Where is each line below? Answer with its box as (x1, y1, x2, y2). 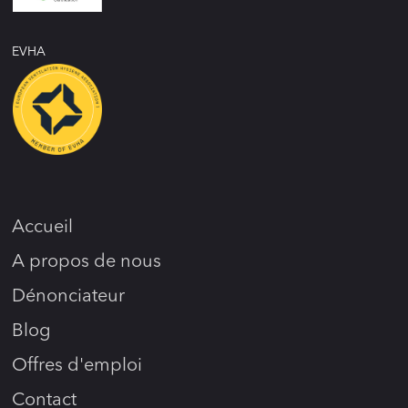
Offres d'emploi (12, 357, 143, 375)
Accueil (12, 219, 74, 237)
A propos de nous (12, 253, 162, 271)
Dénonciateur (12, 288, 126, 306)
